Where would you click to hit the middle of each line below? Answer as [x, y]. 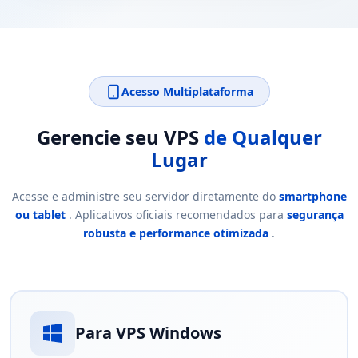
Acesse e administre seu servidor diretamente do [145, 196]
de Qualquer [263, 137]
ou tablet [40, 215]
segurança [315, 215]
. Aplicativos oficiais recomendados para [176, 215]
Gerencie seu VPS [120, 137]
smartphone [312, 196]
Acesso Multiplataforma [187, 91]
